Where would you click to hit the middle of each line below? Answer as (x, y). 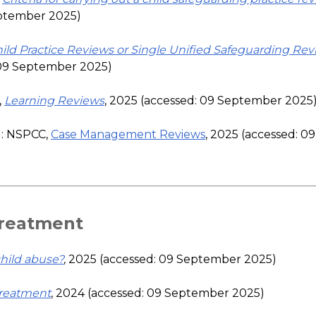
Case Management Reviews (128, 134)
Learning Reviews (54, 100)
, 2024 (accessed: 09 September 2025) (158, 293)
